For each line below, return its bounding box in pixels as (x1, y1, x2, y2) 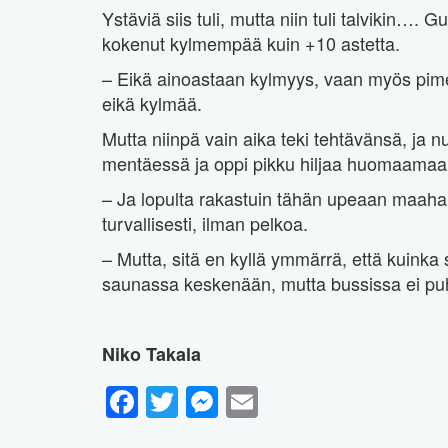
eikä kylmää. (102, 90, 202, 117)
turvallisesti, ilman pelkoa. (102, 210, 308, 237)
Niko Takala (102, 341, 201, 368)
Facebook (138, 378, 279, 425)
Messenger (218, 378, 378, 425)
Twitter (178, 378, 272, 425)
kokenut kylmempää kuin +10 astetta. (102, 30, 400, 57)
